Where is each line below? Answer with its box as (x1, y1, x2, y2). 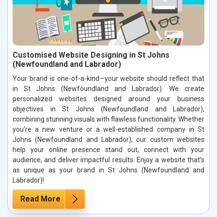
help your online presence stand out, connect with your (13, 146, 204, 154)
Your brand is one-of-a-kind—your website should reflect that (13, 75, 204, 83)
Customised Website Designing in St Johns (13, 50, 170, 60)
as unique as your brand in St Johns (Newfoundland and (13, 166, 204, 174)
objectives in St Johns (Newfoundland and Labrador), (13, 105, 204, 113)
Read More (20, 194, 61, 204)
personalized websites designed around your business (13, 95, 204, 103)
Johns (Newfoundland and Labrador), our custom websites (13, 136, 204, 144)
